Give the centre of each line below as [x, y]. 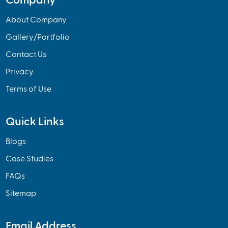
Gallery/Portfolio [38, 37]
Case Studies [30, 159]
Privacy [20, 72]
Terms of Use [29, 89]
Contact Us [26, 55]
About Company [36, 20]
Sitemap [21, 194]
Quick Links [35, 122]
